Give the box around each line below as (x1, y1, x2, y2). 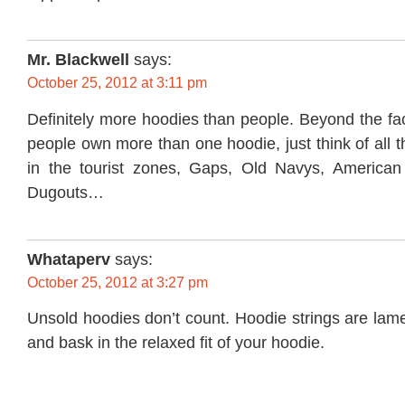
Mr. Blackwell (27, 51, 129, 70)
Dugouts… (27, 183, 104, 202)
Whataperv (27, 250, 110, 268)
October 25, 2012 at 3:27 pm (27, 274, 208, 290)
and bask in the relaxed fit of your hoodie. (27, 334, 325, 353)
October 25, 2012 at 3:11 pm (27, 75, 207, 91)
